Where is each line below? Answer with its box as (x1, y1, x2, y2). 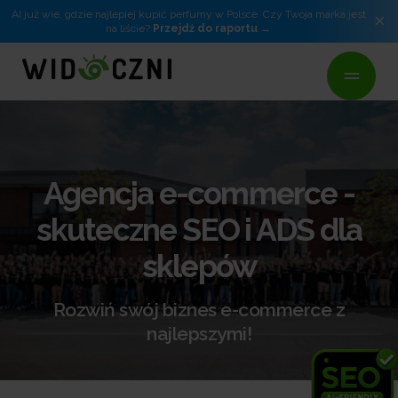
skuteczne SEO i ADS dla (36, 211, 362, 248)
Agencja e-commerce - (43, 175, 354, 211)
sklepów (141, 248, 257, 284)
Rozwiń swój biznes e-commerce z (52, 298, 346, 321)
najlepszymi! (147, 322, 251, 345)
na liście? (106, 22, 153, 35)
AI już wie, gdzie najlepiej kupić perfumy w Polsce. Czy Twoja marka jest (11, 8, 366, 20)
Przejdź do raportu (153, 22, 260, 35)
